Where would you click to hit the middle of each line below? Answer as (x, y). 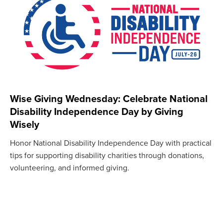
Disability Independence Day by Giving (97, 111)
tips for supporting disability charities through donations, (107, 155)
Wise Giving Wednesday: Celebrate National (109, 99)
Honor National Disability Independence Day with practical (111, 143)
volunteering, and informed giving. (70, 168)
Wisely (25, 124)
